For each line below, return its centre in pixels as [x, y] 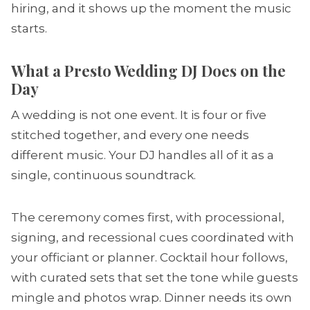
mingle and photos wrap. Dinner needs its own [152, 298]
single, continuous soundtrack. [103, 175]
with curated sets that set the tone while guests [155, 277]
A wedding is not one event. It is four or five [139, 115]
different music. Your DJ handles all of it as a [143, 155]
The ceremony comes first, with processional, [148, 217]
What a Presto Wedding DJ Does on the [148, 71]
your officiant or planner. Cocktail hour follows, [149, 257]
